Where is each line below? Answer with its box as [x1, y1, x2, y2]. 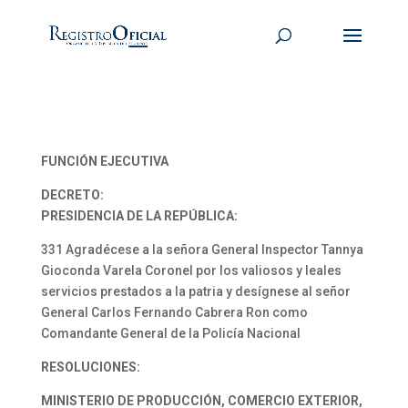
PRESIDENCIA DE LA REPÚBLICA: [40, 209, 238, 223]
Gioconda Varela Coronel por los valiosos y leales [40, 263, 342, 278]
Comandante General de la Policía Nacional [40, 326, 301, 341]
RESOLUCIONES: [40, 360, 140, 374]
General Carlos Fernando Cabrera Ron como [40, 305, 308, 320]
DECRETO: [40, 188, 104, 202]
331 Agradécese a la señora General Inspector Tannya [40, 242, 363, 257]
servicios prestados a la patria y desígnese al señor [40, 284, 351, 299]
